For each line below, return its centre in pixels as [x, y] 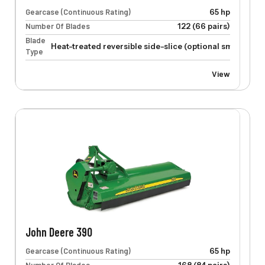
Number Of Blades [57, 26]
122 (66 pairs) [203, 26]
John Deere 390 [59, 232]
